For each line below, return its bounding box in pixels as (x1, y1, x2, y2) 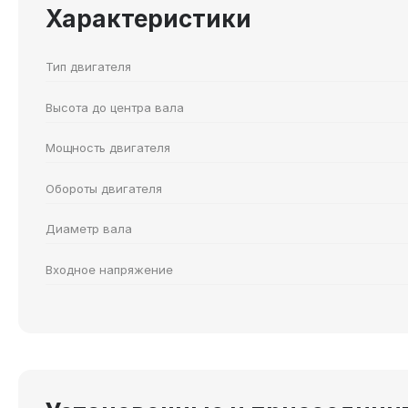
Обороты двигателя (46, 180, 162, 196)
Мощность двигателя (46, 140, 170, 156)
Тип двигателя (46, 59, 131, 75)
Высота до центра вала (46, 99, 184, 115)
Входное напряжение (46, 261, 173, 277)
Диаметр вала (46, 221, 132, 237)
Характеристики (46, 5, 251, 34)
